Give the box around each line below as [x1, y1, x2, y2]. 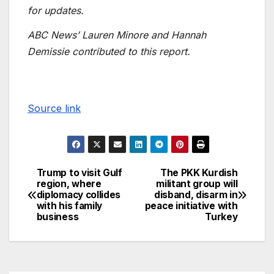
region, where [36, 178, 102, 190]
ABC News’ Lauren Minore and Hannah [28, 28, 206, 41]
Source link [28, 102, 81, 115]
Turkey [205, 211, 238, 223]
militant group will [156, 178, 238, 190]
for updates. [28, 4, 84, 17]
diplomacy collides [36, 189, 121, 201]
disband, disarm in [154, 189, 238, 201]
